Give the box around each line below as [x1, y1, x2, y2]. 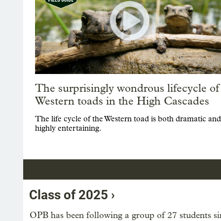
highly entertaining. [35, 123, 102, 133]
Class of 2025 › [29, 187, 115, 203]
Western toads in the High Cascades [35, 95, 209, 108]
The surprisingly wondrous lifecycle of [35, 82, 219, 95]
